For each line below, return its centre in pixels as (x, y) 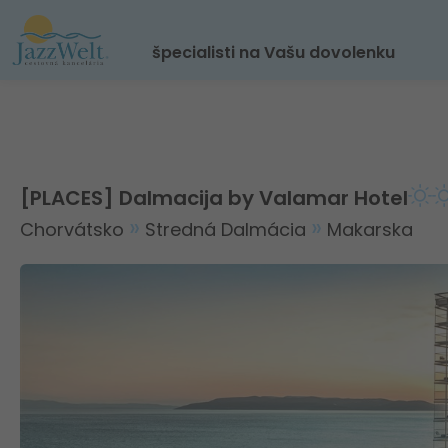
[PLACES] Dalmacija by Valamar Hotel (214, 198)
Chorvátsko (74, 229)
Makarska (370, 229)
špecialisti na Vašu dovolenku (273, 52)
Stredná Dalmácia (228, 229)
